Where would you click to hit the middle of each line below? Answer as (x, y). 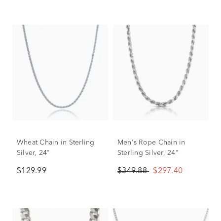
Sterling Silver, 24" (148, 153)
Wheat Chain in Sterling (56, 143)
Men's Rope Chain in (151, 143)
